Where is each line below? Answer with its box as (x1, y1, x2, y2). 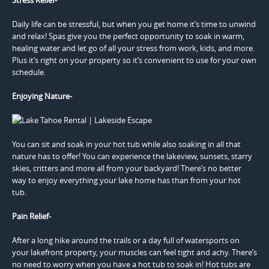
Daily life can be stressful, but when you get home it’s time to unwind (12, 18, 256, 29)
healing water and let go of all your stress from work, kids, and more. (12, 42, 255, 53)
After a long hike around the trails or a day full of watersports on (12, 234, 240, 246)
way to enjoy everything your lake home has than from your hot (12, 174, 241, 186)
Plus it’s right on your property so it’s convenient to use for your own (12, 54, 256, 65)
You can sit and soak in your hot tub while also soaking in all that (12, 138, 241, 150)
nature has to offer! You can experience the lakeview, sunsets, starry (12, 150, 252, 162)
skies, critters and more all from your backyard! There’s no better (12, 162, 241, 174)
